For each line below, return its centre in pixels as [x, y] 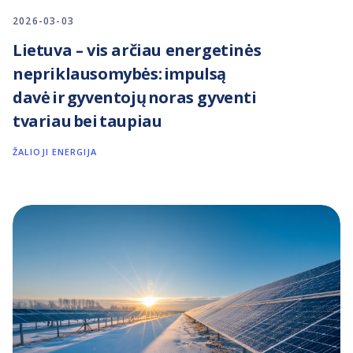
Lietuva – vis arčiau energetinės [137, 50]
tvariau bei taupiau [87, 121]
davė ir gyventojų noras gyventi [135, 97]
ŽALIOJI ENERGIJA [55, 151]
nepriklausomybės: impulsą [120, 73]
